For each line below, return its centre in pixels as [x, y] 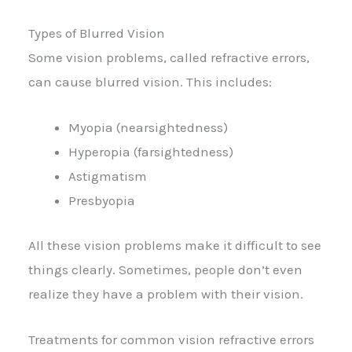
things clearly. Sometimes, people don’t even [165, 269]
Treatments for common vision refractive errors [171, 339]
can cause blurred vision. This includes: [150, 81]
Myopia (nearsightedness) [148, 128]
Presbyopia [102, 201]
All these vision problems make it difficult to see [175, 245]
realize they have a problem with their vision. [166, 293]
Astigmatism [108, 176]
